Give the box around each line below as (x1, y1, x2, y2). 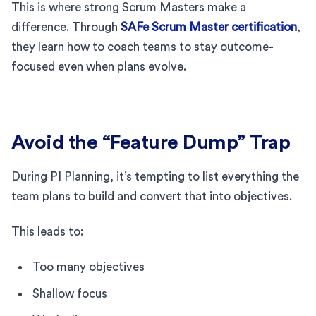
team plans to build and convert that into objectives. (11, 190, 292, 202)
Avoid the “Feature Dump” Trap (11, 132, 291, 152)
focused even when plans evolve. (11, 60, 186, 73)
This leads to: (11, 225, 83, 238)
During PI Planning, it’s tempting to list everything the (11, 170, 299, 183)
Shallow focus (32, 287, 107, 300)
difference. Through (11, 20, 121, 33)
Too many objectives (32, 260, 145, 273)
